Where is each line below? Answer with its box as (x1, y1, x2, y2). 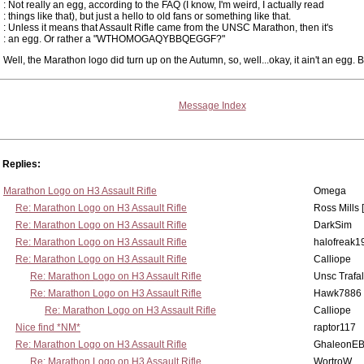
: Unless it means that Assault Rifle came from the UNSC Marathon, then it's (3, 22, 333, 33)
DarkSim (314, 219, 352, 231)
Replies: (2, 158, 41, 170)
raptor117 (314, 322, 356, 333)
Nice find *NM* (15, 322, 80, 333)
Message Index (178, 100, 246, 111)
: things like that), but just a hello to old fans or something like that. (3, 11, 291, 22)
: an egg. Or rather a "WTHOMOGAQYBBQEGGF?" (3, 33, 225, 45)
